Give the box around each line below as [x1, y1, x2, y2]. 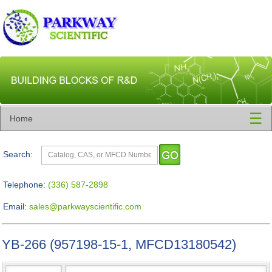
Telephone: [3, 180, 46, 189]
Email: [3, 202, 27, 211]
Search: [3, 149, 33, 159]
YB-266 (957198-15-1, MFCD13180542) [2, 237, 236, 252]
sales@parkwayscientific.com [29, 202, 141, 211]
